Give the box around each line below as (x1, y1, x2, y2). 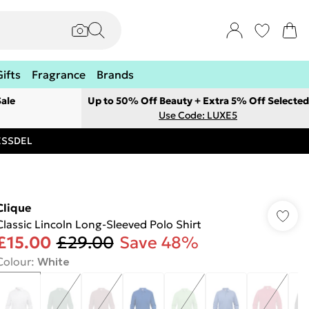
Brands (97, 68, 134, 81)
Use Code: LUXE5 (159, 109, 237, 121)
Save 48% (119, 232, 199, 253)
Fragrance (32, 68, 86, 81)
